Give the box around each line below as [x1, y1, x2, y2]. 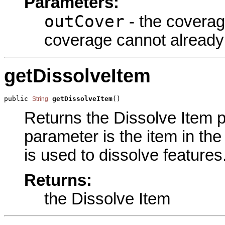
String [32, 95, 48, 102]
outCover [44, 12, 125, 32]
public [4, 94, 32, 102]
